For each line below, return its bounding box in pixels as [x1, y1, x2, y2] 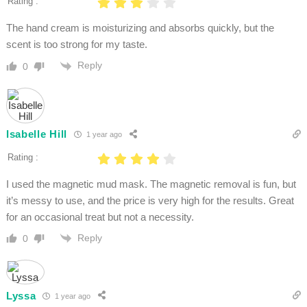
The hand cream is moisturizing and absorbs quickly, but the [5, 22, 274, 34]
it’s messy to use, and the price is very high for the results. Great [5, 194, 294, 206]
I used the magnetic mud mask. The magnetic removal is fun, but [5, 177, 296, 190]
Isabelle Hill [5, 128, 67, 140]
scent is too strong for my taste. [5, 38, 147, 51]
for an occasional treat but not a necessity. [5, 210, 194, 223]
